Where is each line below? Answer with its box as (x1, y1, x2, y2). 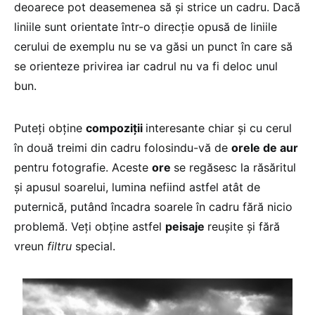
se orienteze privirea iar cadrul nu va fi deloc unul (14, 58, 278, 73)
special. (75, 238, 115, 253)
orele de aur (231, 140, 298, 155)
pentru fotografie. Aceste (14, 160, 152, 174)
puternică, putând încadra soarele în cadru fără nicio (14, 199, 292, 214)
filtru (47, 238, 75, 253)
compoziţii (86, 120, 146, 135)
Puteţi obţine (14, 120, 86, 135)
